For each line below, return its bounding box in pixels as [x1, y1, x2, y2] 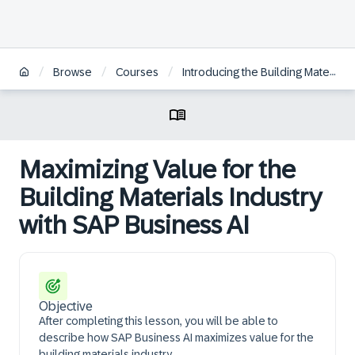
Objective [39, 300, 93, 313]
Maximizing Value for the [19, 155, 296, 184]
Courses [116, 66, 158, 79]
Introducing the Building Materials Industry [182, 66, 330, 79]
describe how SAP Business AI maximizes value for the [39, 331, 314, 344]
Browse [53, 66, 92, 79]
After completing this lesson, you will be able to [39, 315, 278, 327]
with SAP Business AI [19, 211, 250, 239]
